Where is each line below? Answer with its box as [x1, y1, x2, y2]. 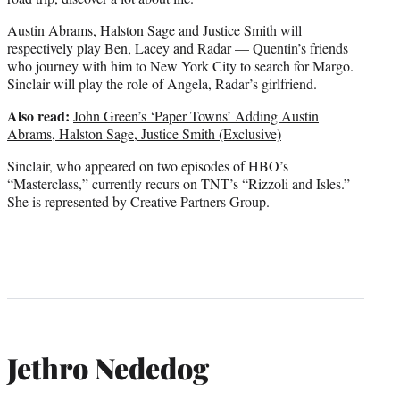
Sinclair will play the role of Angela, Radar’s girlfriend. [7, 74, 317, 94]
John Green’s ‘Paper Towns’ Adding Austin [73, 106, 319, 126]
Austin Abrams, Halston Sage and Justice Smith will [7, 21, 302, 40]
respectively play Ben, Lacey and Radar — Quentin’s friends [7, 38, 348, 58]
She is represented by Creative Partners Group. [7, 192, 270, 212]
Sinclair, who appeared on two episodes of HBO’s [7, 156, 288, 176]
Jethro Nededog [7, 347, 209, 387]
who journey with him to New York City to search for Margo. [7, 56, 354, 76]
